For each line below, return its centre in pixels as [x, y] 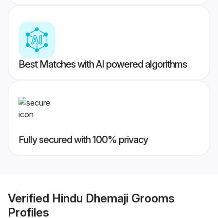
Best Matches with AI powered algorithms [103, 64]
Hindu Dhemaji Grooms [113, 198]
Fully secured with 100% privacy [83, 140]
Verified [30, 198]
